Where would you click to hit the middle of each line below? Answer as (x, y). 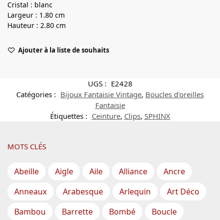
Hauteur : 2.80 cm (37, 25)
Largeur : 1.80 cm (36, 15)
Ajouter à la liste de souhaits (64, 50)
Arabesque (83, 192)
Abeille (27, 172)
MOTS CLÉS (27, 146)
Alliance (133, 172)
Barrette (77, 212)
